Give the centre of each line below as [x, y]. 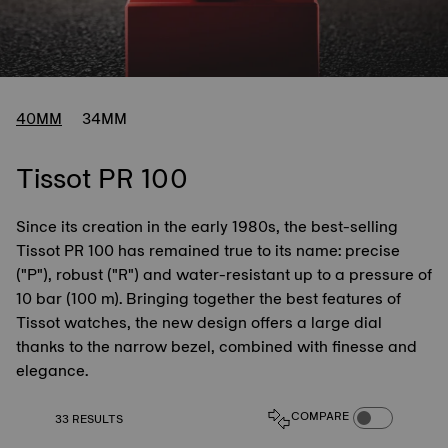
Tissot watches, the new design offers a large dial [199, 322]
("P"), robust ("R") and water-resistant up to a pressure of [224, 274]
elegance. [52, 370]
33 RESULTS [89, 419]
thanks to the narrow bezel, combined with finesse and [216, 346]
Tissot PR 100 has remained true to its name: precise [208, 250]
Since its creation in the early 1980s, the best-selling [207, 226]
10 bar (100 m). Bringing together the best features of [208, 298]
